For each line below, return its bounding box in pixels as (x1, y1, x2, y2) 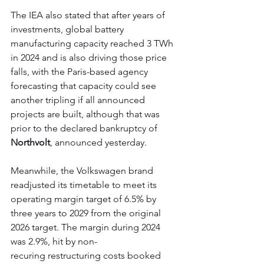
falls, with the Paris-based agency (11, 66, 150, 78)
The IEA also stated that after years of (11, 9, 167, 21)
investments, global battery (11, 24, 126, 35)
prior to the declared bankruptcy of (11, 123, 160, 134)
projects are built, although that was (11, 108, 162, 120)
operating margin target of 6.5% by (11, 193, 159, 205)
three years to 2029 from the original (11, 207, 163, 219)
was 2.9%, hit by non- (11, 236, 97, 247)
